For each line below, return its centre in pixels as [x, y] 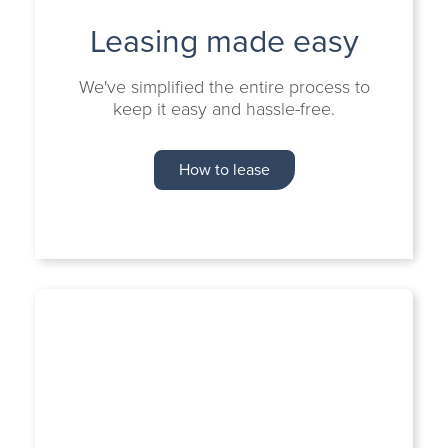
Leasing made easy [224, 40]
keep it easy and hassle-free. [224, 108]
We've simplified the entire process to [224, 86]
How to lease [224, 169]
